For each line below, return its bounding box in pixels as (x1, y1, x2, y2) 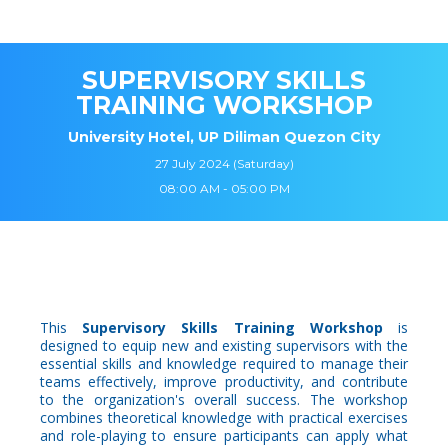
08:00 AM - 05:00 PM (158, 181, 290, 196)
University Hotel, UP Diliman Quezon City (68, 128, 380, 146)
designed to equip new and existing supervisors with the (40, 336, 408, 355)
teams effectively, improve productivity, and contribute (40, 372, 408, 391)
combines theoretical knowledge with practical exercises (40, 408, 408, 427)
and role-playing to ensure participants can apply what (40, 426, 408, 445)
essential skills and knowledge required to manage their (40, 354, 408, 373)
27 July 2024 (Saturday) (154, 156, 294, 171)
